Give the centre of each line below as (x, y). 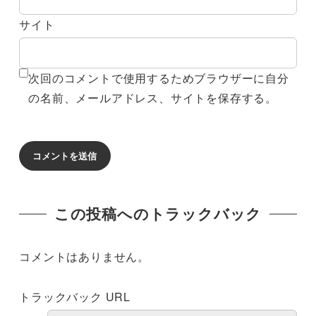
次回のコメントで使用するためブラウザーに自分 (159, 78)
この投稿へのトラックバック (158, 214)
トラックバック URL (75, 296)
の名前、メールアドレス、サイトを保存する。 (153, 98)
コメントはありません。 (84, 257)
